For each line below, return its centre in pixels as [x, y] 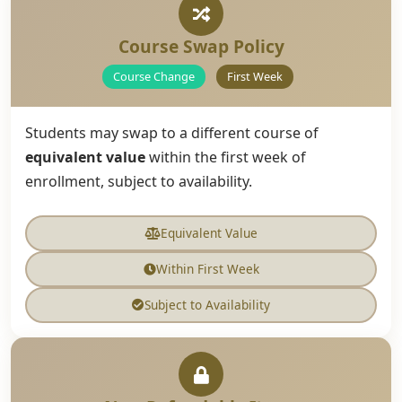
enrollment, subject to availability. [139, 181]
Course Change [153, 76]
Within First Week [207, 269]
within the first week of [226, 157]
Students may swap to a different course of [172, 133]
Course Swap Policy [201, 46]
